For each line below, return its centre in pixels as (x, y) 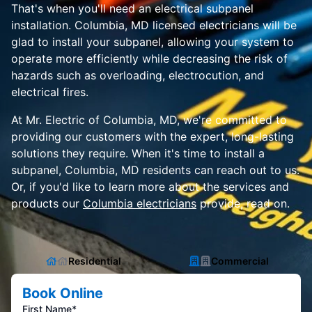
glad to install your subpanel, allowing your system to (153, 42)
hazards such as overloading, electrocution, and (138, 75)
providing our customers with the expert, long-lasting (153, 136)
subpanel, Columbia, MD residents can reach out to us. (155, 170)
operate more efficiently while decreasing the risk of (149, 58)
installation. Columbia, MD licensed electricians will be (154, 25)
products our (47, 203)
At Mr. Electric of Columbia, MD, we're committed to (149, 120)
